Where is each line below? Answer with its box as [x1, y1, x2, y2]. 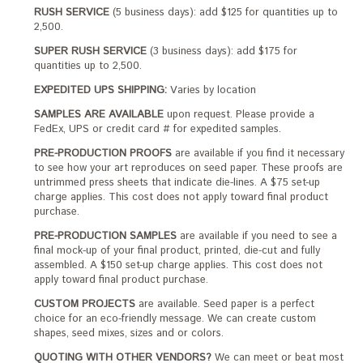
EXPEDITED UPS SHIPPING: [34, 83, 168, 99]
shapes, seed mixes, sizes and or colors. [34, 326, 224, 342]
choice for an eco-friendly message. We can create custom [34, 311, 317, 327]
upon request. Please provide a [164, 107, 315, 123]
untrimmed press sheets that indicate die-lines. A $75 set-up [34, 175, 321, 191]
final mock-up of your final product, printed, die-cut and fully [34, 243, 321, 259]
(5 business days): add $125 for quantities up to [109, 5, 339, 21]
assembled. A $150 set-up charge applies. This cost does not [34, 258, 323, 274]
